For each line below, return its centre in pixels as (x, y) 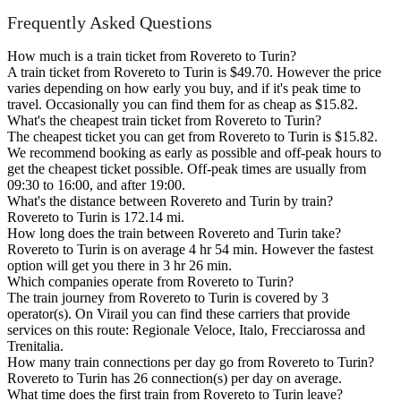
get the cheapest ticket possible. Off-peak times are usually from (187, 168)
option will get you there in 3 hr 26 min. (119, 265)
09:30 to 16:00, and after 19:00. (96, 184)
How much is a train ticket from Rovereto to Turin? (152, 55)
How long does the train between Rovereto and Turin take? (174, 233)
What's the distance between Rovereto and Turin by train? (170, 200)
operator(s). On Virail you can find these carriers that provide (179, 313)
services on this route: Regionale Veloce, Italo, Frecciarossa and (186, 329)
